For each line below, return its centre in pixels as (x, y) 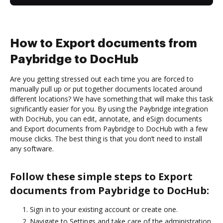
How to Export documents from (104, 43)
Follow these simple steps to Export (101, 176)
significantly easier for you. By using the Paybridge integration (109, 109)
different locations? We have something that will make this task (111, 99)
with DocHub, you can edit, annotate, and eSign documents (106, 118)
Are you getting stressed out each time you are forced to (102, 79)
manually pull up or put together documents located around (106, 89)
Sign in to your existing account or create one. (104, 209)
